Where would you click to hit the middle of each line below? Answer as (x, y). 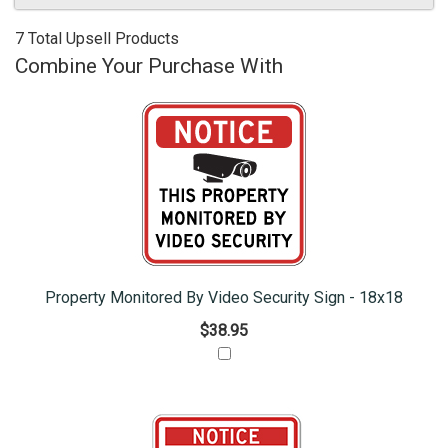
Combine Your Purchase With (149, 66)
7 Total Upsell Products (97, 39)
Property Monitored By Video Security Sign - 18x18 (224, 298)
